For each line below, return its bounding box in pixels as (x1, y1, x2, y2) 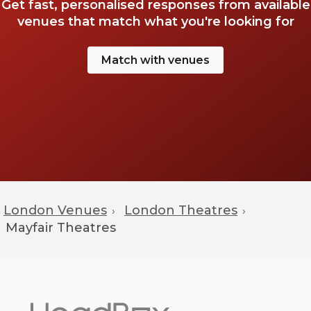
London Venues (3, 203, 107, 218)
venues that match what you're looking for (17, 14, 294, 29)
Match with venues (101, 53, 210, 67)
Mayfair (6, 220, 53, 235)
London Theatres (124, 203, 237, 218)
